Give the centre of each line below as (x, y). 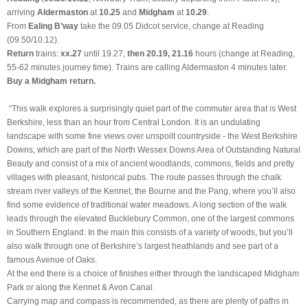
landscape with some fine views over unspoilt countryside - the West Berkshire (152, 136)
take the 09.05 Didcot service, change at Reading (171, 26)
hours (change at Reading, (245, 53)
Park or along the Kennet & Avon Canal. (81, 287)
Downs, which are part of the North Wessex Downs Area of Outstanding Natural (154, 150)
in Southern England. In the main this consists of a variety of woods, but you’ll (150, 232)
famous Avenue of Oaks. (52, 260)
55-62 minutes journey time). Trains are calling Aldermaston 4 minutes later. (147, 67)
